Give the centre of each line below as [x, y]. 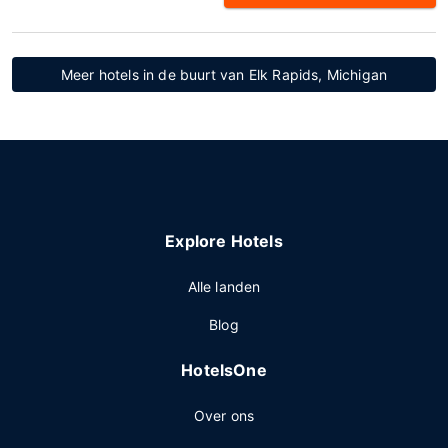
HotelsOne [224, 370]
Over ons [224, 415]
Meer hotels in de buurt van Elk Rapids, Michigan [224, 74]
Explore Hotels [224, 241]
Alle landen [224, 286]
